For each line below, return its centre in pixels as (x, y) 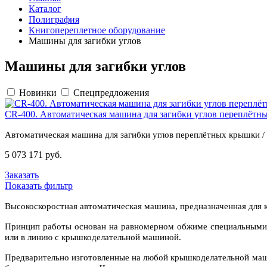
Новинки (38, 92)
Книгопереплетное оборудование (97, 30)
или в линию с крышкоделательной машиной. (93, 237)
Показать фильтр (39, 185)
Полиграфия (54, 19)
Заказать (22, 175)
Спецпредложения (111, 92)
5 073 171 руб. (33, 154)
